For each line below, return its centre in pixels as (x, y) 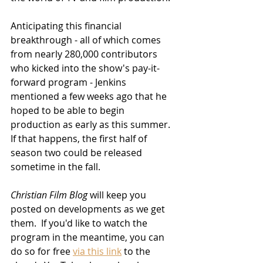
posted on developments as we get (89, 209)
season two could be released (77, 153)
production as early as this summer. (93, 125)
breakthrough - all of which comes (87, 40)
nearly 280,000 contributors (97, 54)
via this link (97, 252)
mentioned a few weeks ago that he (90, 97)
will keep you (118, 195)
